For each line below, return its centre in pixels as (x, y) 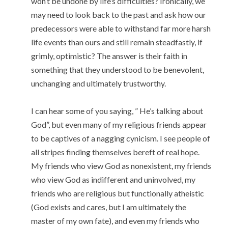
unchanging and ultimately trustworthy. (99, 83)
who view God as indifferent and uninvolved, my (113, 179)
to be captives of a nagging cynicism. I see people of (121, 138)
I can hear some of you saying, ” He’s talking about (117, 110)
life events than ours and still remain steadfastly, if (117, 42)
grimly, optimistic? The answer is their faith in (109, 55)
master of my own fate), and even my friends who (116, 220)
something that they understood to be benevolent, (118, 69)
